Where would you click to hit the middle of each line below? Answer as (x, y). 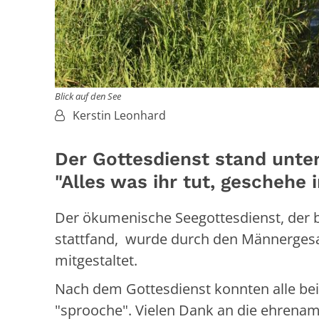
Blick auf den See (88, 96)
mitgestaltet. (96, 260)
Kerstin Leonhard (119, 115)
